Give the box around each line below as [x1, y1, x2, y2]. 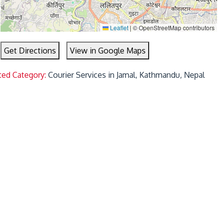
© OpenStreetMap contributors [131, 23, 215, 32]
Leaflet [109, 23, 129, 32]
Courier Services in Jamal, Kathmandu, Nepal [48, 69, 205, 80]
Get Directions [4, 45, 56, 55]
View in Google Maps [70, 45, 146, 55]
